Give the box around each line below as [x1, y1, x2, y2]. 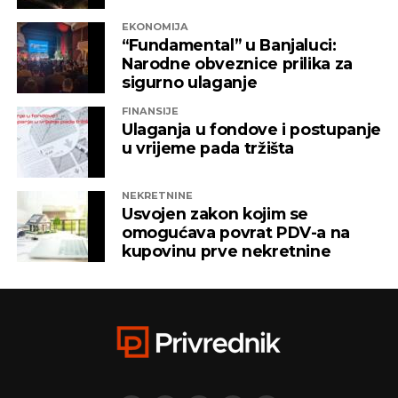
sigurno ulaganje [121, 72, 258, 92]
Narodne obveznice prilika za [121, 53, 354, 73]
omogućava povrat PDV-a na [121, 222, 351, 242]
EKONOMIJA [121, 20, 188, 33]
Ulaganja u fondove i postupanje [121, 119, 381, 139]
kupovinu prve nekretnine [121, 241, 331, 260]
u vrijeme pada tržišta [121, 138, 295, 157]
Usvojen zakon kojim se [121, 203, 309, 223]
